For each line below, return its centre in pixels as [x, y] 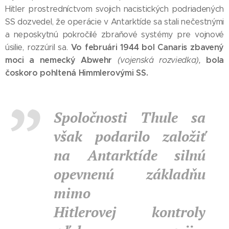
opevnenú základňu [130, 174]
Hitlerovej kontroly [130, 212]
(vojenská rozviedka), [159, 60]
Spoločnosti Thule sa [130, 117]
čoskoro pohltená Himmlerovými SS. [77, 73]
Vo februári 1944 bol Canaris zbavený [147, 47]
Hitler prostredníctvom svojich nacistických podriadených [114, 9]
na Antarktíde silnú [130, 155]
